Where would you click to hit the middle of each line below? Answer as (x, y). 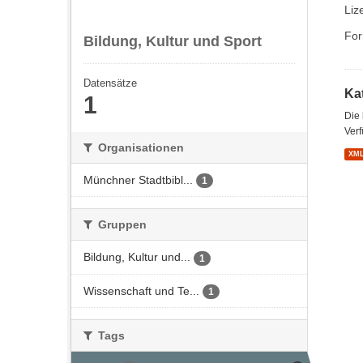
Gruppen (121, 225)
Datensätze (110, 83)
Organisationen (139, 147)
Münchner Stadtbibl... (138, 180)
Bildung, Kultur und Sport (173, 41)
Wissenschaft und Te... (141, 290)
